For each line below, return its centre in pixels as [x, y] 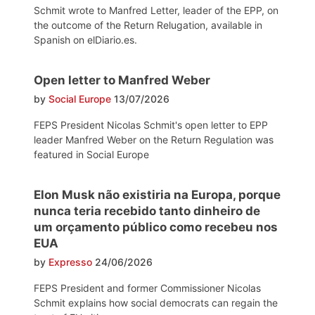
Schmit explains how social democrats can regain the [156, 302]
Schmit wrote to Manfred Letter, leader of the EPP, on [156, 10]
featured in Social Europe [91, 154]
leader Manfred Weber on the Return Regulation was [154, 139]
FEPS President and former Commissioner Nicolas [147, 288]
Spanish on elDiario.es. [85, 39]
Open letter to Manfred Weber [122, 80]
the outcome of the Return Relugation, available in [148, 25]
